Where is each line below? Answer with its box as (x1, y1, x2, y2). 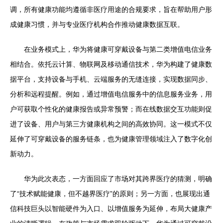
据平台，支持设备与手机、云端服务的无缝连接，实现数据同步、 (10, 75, 212, 83)
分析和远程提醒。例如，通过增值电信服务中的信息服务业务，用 (10, 90, 212, 98)
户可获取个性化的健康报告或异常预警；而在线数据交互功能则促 (10, 105, 212, 113)
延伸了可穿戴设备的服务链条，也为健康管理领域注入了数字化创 (10, 135, 212, 143)
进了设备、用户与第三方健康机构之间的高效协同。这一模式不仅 (10, 120, 212, 128)
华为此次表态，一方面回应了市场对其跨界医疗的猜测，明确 (24, 175, 212, 183)
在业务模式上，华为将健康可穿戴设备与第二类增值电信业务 (24, 45, 212, 53)
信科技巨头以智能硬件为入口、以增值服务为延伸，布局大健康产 (10, 205, 212, 213)
